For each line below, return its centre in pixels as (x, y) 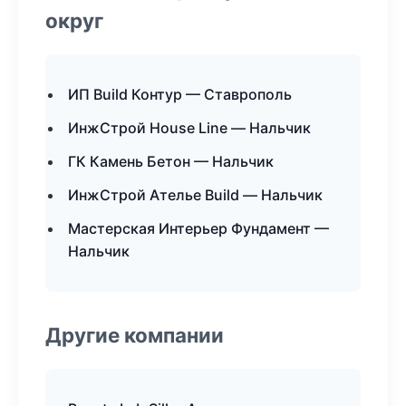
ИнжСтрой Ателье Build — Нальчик (195, 195)
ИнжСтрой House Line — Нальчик (189, 128)
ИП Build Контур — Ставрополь (180, 94)
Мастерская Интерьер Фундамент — (198, 228)
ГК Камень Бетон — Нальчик (171, 161)
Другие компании (135, 335)
